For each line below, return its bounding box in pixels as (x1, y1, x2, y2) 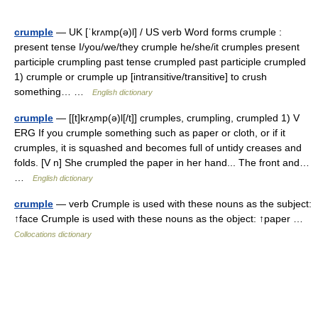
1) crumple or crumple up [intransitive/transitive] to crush (14, 71, 267, 82)
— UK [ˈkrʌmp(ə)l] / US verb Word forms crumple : (53, 26, 282, 38)
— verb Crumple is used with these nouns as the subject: (53, 198, 312, 209)
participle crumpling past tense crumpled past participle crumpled (14, 56, 306, 67)
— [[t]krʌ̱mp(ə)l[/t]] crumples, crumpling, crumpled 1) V (53, 112, 300, 124)
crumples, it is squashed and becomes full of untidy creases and (14, 142, 302, 153)
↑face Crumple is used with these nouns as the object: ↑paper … (14, 213, 309, 224)
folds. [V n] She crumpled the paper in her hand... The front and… (14, 157, 309, 168)
